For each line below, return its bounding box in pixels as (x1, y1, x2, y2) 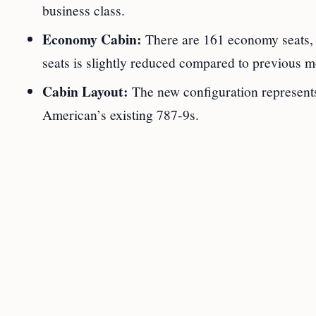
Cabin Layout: (42, 81, 128, 102)
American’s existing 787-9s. (42, 105, 199, 123)
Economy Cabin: (42, 29, 142, 49)
